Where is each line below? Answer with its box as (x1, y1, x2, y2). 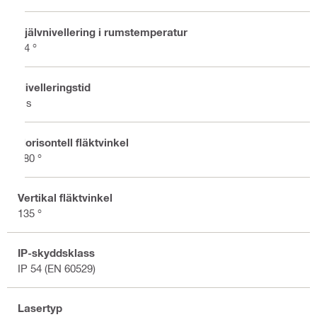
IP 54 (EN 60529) (18, 261, 96, 275)
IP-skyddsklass (18, 246, 95, 259)
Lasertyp (18, 301, 62, 314)
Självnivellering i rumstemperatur (18, 25, 188, 38)
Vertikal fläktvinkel (18, 190, 113, 204)
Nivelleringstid (18, 80, 91, 93)
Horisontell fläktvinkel (18, 135, 129, 149)
